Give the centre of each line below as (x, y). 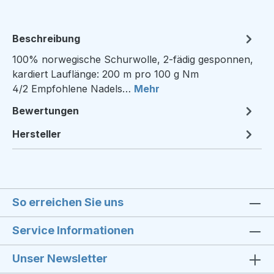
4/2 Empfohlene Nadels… (73, 89)
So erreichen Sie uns (68, 202)
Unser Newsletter (60, 258)
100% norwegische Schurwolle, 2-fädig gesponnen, (133, 59)
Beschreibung (46, 39)
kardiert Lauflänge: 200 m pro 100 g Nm (106, 74)
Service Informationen (73, 230)
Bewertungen (46, 111)
